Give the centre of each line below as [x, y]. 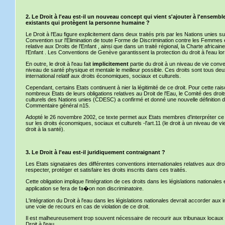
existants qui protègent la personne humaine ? [88, 23]
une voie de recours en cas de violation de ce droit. [88, 206]
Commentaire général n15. [58, 105]
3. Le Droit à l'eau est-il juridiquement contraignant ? [95, 152]
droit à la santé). [45, 129]
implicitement [111, 64]
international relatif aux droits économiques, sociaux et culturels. [103, 76]
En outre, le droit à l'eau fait [59, 64]
